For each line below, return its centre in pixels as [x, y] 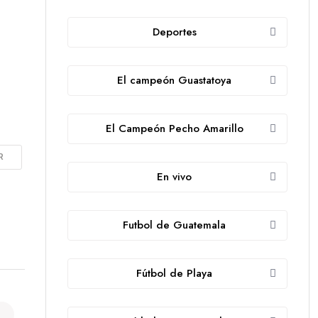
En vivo [174, 177]
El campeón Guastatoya [174, 81]
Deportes [174, 32]
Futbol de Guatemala [174, 225]
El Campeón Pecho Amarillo [174, 129]
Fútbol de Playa [174, 274]
